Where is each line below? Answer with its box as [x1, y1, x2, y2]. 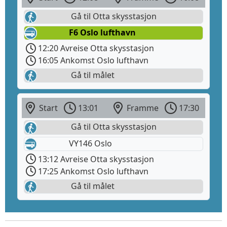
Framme [123, 102, 161, 114]
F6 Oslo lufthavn [69, 27, 136, 39]
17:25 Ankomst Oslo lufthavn [36, 165, 148, 177]
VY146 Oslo [69, 137, 112, 149]
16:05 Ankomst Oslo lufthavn [36, 55, 148, 66]
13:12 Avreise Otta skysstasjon [36, 153, 154, 165]
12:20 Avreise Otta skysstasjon [36, 43, 154, 54]
